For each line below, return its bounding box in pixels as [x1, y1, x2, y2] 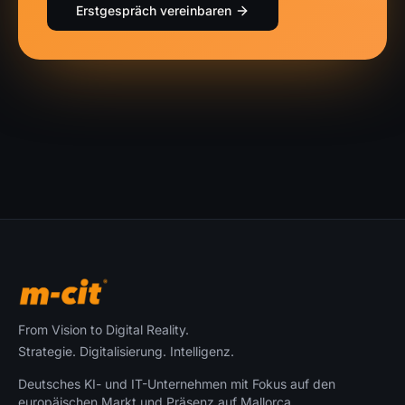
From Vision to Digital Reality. [18, 322, 189, 337]
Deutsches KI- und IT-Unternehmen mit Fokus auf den [18, 376, 335, 391]
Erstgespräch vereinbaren [76, 3, 231, 18]
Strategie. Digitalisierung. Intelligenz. [18, 344, 234, 359]
